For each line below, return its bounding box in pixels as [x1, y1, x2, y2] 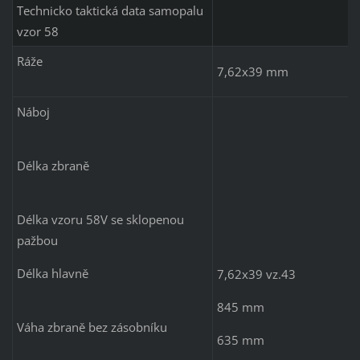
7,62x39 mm [216, 63, 288, 80]
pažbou [16, 231, 119, 248]
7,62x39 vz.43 [216, 265, 296, 282]
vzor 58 [16, 22, 62, 39]
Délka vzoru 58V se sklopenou [16, 211, 184, 227]
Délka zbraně [16, 157, 205, 174]
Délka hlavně [16, 264, 204, 281]
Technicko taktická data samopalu [16, 2, 203, 18]
